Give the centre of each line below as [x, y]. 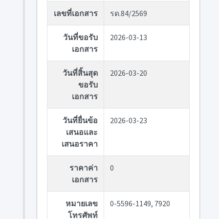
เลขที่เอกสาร [76, 13]
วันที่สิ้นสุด [80, 73]
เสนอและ [82, 132]
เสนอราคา [79, 144]
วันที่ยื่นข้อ [80, 120]
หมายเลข [81, 203]
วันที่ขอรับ [80, 37]
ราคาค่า [83, 168]
